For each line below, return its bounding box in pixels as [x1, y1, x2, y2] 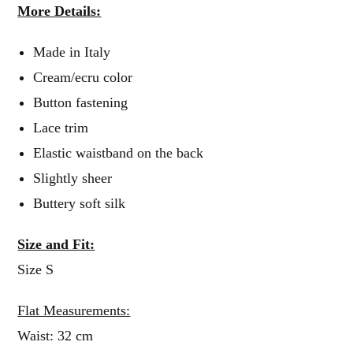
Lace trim [42, 120, 89, 136]
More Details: [17, 3, 102, 19]
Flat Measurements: [17, 303, 131, 318]
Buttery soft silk [43, 195, 126, 211]
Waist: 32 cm [17, 328, 94, 344]
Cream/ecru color [43, 69, 133, 85]
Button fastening [43, 95, 128, 110]
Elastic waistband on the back [42, 145, 204, 161]
